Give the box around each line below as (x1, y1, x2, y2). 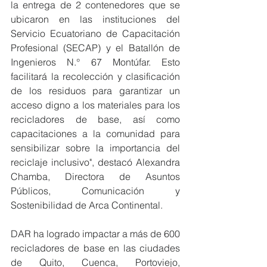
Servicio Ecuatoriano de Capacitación (11, 27, 180, 39)
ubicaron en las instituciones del (11, 13, 180, 25)
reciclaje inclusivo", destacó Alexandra (11, 156, 180, 168)
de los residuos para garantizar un (11, 84, 180, 97)
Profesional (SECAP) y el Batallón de (11, 41, 180, 54)
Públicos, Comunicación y (11, 184, 180, 197)
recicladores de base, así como (11, 113, 180, 125)
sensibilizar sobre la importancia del (11, 141, 180, 154)
